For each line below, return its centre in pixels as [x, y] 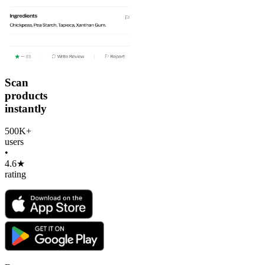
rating [15, 174]
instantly [26, 108]
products [26, 95]
